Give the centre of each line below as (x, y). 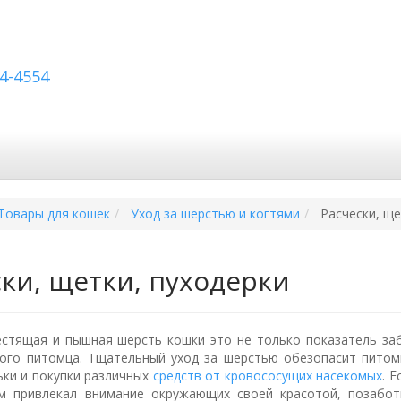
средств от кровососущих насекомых (268, 375)
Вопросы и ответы (168, 157)
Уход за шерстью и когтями (215, 213)
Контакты (282, 157)
